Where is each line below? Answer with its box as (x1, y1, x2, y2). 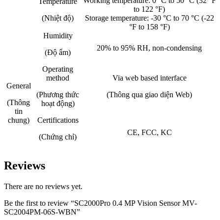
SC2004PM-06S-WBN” (4, 207, 80, 216)
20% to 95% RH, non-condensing (97, 44, 202, 53)
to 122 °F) (134, 5, 165, 14)
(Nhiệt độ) (42, 14, 74, 23)
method (46, 74, 69, 82)
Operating (42, 65, 73, 74)
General (6, 82, 31, 90)
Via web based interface (112, 74, 187, 82)
